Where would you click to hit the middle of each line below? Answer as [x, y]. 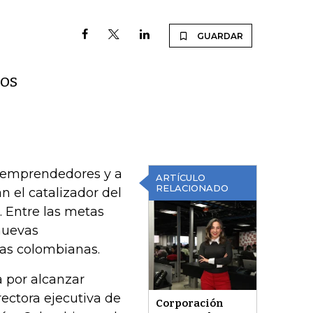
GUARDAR [220, 36]
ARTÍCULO [180, 177]
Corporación [189, 304]
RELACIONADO [192, 188]
